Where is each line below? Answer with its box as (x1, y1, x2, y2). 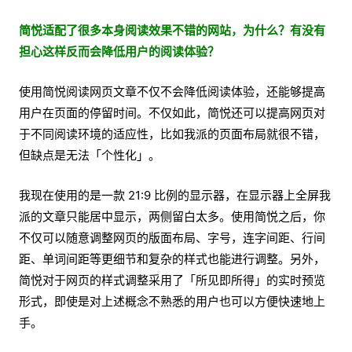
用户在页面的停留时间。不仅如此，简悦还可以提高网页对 (19, 105, 325, 121)
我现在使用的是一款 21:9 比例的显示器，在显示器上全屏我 (19, 188, 331, 203)
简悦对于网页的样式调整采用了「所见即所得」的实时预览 (19, 273, 325, 288)
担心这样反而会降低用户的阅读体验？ (19, 44, 219, 60)
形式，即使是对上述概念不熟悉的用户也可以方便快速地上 (19, 294, 325, 310)
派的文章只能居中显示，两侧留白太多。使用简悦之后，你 (19, 209, 325, 225)
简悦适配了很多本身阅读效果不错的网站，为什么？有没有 (19, 23, 325, 38)
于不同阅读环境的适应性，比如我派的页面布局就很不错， (19, 126, 325, 142)
